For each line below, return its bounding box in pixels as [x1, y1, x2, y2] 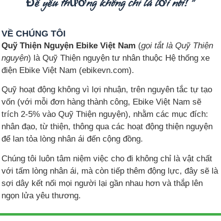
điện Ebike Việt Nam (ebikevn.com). [1, 65, 134, 74]
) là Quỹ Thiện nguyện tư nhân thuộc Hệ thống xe [28, 53, 210, 62]
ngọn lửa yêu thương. [1, 190, 81, 200]
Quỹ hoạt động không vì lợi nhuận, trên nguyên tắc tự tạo [1, 85, 212, 94]
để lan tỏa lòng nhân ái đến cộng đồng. [1, 134, 143, 144]
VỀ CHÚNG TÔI [1, 28, 66, 38]
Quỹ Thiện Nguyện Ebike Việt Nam [1, 40, 136, 50]
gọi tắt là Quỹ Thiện [141, 40, 213, 50]
